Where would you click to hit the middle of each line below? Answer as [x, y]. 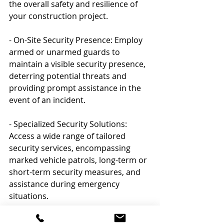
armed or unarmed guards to [65, 52]
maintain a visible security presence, [78, 64]
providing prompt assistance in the [76, 88]
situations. [29, 196]
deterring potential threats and [69, 76]
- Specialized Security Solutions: [69, 124]
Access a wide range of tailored [68, 136]
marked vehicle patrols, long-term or [79, 160]
